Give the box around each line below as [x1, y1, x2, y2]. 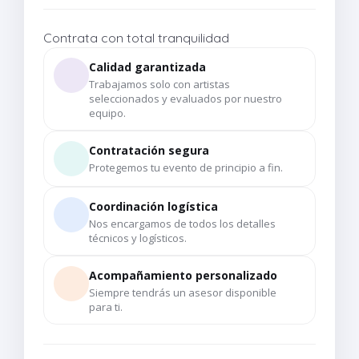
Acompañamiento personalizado [89, 268, 277, 284]
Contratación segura [89, 143, 209, 159]
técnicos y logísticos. [89, 231, 187, 246]
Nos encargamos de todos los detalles [89, 216, 276, 232]
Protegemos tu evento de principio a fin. [89, 160, 283, 175]
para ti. [89, 300, 123, 315]
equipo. [89, 106, 126, 121]
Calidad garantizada [89, 59, 206, 75]
